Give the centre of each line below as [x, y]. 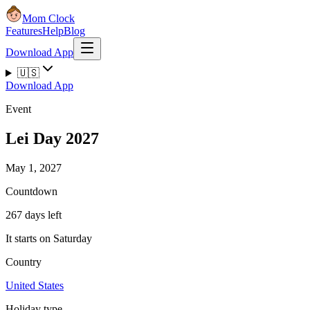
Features [24, 31]
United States [35, 285]
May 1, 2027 [34, 167]
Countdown [31, 191]
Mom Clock [48, 18]
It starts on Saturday [49, 238]
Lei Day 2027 [52, 138]
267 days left [34, 215]
